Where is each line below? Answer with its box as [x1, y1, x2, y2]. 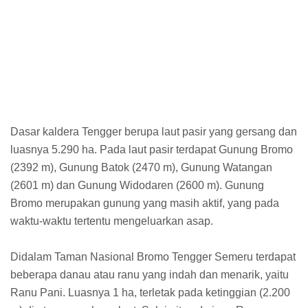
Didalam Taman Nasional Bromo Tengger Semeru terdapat [10, 251, 296, 263]
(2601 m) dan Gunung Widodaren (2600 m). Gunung [10, 179, 264, 192]
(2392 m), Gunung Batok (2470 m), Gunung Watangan [10, 162, 272, 174]
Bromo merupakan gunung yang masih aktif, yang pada [10, 197, 279, 210]
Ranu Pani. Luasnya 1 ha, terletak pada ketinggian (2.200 [10, 287, 290, 299]
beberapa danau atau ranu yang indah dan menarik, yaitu [10, 269, 289, 281]
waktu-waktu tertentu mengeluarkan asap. [10, 215, 213, 228]
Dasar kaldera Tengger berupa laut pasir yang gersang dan [10, 126, 297, 138]
